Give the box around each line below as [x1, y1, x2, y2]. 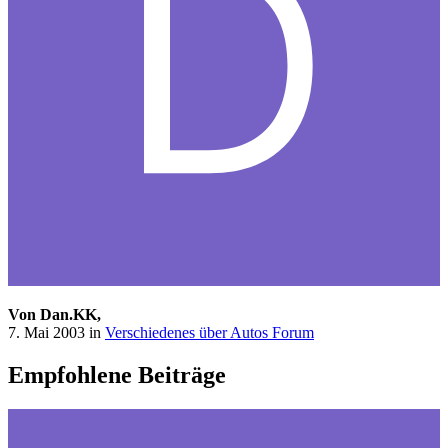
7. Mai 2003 [8, 324, 85, 342]
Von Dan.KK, [8, 306, 101, 324]
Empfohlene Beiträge [8, 362, 226, 389]
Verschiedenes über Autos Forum [105, 324, 314, 342]
